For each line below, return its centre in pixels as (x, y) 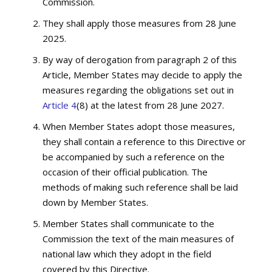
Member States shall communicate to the (129, 223)
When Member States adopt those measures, (139, 126)
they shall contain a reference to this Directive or (144, 141)
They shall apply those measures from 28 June (140, 23)
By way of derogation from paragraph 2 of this (140, 59)
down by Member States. (96, 202)
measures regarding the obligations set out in (138, 90)
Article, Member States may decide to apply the (143, 74)
